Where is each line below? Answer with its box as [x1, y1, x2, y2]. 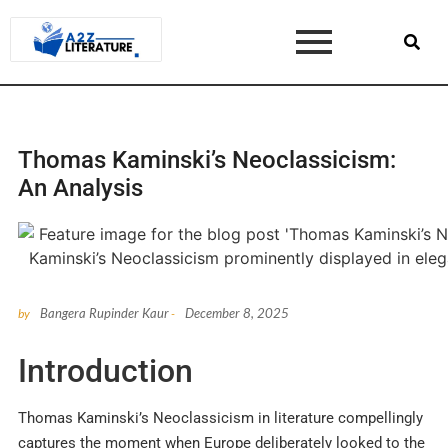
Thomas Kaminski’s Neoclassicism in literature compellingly [18, 408, 423, 427]
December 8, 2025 [185, 304, 289, 321]
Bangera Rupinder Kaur [40, 304, 169, 321]
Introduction [18, 351, 193, 390]
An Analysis [18, 173, 143, 202]
